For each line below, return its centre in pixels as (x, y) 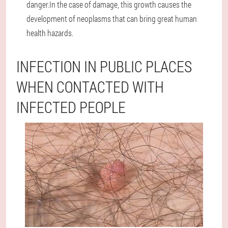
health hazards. (50, 33)
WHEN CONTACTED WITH (90, 87)
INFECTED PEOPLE (71, 107)
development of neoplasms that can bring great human (112, 19)
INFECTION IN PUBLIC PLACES (104, 66)
